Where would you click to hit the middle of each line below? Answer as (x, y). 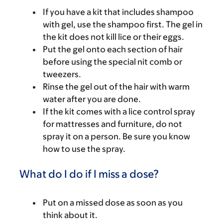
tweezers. (62, 74)
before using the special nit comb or (112, 61)
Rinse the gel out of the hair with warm (116, 86)
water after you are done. (92, 99)
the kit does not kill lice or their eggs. (113, 37)
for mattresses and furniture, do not (112, 124)
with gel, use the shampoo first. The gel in (123, 24)
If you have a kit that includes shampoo (118, 12)
